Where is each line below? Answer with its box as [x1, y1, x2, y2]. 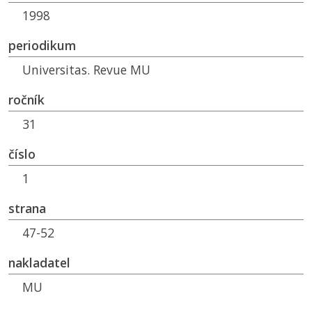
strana [8, 200, 46, 217]
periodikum [8, 37, 76, 54]
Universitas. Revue [22, 61, 130, 79]
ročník [8, 91, 45, 109]
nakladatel [8, 254, 70, 272]
